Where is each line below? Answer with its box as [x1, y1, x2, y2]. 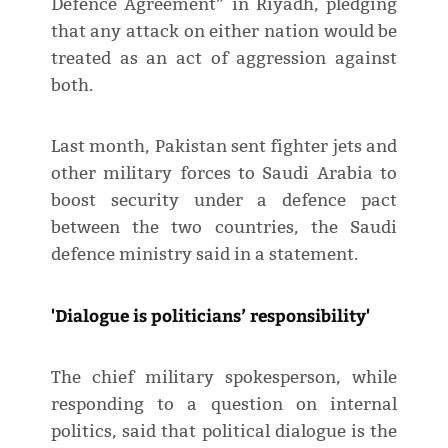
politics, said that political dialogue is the [50, 420, 398, 442]
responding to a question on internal [50, 393, 398, 415]
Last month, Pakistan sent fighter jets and [50, 135, 398, 157]
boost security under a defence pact [50, 189, 398, 211]
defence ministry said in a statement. [50, 243, 358, 265]
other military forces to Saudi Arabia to [50, 162, 398, 184]
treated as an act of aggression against [50, 47, 398, 69]
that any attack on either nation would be [50, 20, 398, 42]
